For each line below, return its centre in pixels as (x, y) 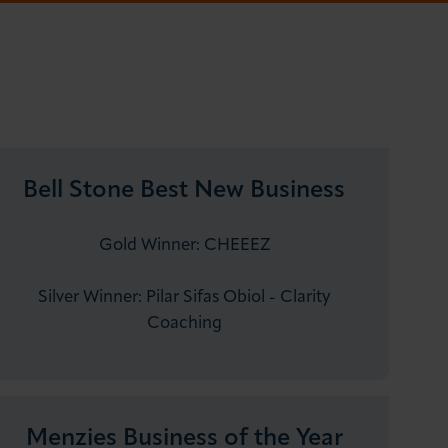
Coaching (184, 324)
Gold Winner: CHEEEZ (184, 246)
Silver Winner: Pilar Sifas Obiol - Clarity (184, 298)
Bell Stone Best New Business (184, 191)
